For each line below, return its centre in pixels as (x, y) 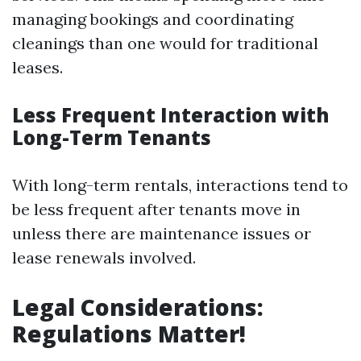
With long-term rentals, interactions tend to (180, 185)
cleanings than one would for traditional (165, 43)
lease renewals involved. (104, 257)
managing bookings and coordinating (153, 19)
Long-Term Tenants (112, 137)
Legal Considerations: (138, 307)
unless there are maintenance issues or (162, 233)
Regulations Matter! (129, 334)
